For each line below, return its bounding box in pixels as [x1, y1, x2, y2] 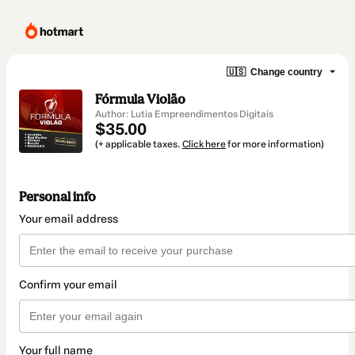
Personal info [19, 189, 96, 205]
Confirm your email [19, 278, 117, 292]
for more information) [226, 139, 324, 150]
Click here [182, 139, 226, 150]
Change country [250, 66, 323, 78]
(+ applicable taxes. [95, 139, 182, 150]
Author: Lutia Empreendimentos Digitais [95, 109, 273, 120]
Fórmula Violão [95, 91, 185, 107]
